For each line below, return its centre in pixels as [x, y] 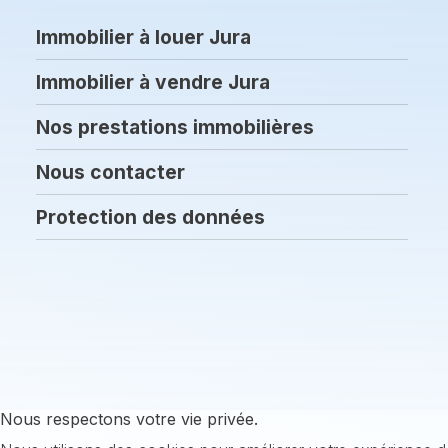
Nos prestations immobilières [175, 127]
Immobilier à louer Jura [143, 37]
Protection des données [150, 217]
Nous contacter [110, 172]
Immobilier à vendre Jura [153, 82]
